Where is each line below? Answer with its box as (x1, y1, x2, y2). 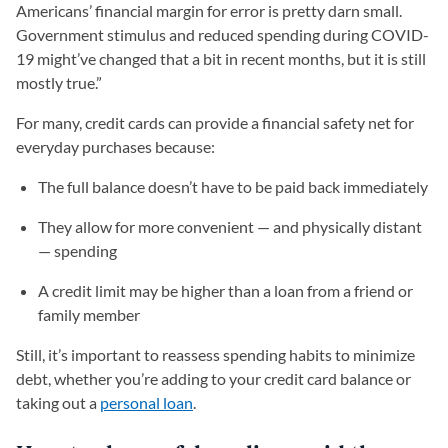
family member (38, 305, 140, 324)
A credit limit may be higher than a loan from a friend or (38, 281, 413, 300)
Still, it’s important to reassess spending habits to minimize (16, 345, 415, 364)
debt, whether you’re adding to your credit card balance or (16, 369, 411, 388)
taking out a (16, 393, 100, 412)
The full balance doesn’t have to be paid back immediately (38, 177, 428, 196)
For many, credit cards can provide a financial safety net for (16, 113, 414, 132)
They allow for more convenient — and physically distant (38, 217, 422, 236)
